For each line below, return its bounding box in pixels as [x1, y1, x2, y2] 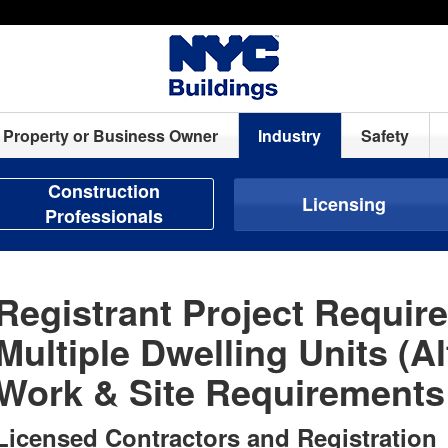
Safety [361, 124, 410, 147]
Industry [258, 124, 322, 147]
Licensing [302, 191, 386, 217]
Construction [48, 178, 160, 204]
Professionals [45, 203, 163, 229]
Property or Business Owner [3, 124, 219, 147]
